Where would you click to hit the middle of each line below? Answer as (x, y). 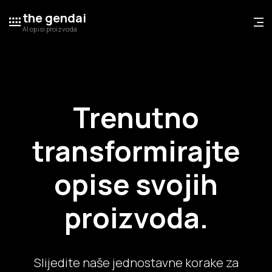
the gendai (54, 18)
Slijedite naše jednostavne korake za (136, 263)
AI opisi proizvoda (50, 29)
